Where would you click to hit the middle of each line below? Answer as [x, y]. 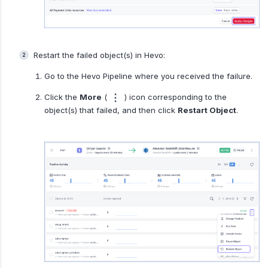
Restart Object [207, 110]
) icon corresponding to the [174, 97]
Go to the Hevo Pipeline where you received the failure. [148, 76]
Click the [62, 97]
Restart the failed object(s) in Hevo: [99, 55]
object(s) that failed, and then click [111, 110]
